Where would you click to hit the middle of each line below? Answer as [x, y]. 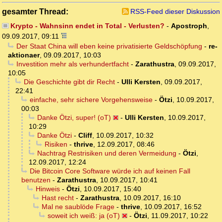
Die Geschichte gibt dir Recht [69, 82]
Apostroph [189, 26]
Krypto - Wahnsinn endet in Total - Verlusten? [87, 26]
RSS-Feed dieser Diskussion [175, 11]
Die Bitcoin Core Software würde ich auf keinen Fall [110, 171]
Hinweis [48, 189]
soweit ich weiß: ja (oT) [83, 215]
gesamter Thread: [35, 11]
